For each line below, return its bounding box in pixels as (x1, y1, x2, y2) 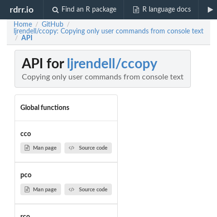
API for (22, 57, 67, 71)
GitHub (42, 21, 63, 28)
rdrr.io (10, 5, 34, 14)
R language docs (142, 6, 191, 13)
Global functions (20, 104, 69, 111)
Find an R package (62, 6, 117, 13)
